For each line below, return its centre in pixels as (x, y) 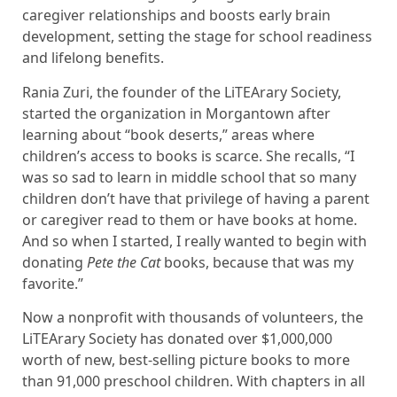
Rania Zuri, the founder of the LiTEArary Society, (182, 92)
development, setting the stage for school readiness (197, 37)
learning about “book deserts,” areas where (168, 134)
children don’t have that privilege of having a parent (196, 198)
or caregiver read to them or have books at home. (190, 219)
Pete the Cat (124, 262)
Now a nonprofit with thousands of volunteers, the (193, 317)
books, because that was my (257, 262)
